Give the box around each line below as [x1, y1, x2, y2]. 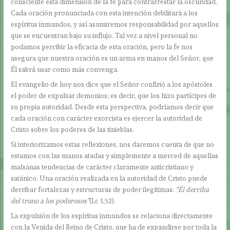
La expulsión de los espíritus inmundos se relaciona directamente [11, 211, 213, 220]
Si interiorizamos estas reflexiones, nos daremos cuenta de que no [11, 140, 215, 148]
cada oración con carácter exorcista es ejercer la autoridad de [11, 113, 203, 122]
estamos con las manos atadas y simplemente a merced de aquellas [11, 151, 219, 160]
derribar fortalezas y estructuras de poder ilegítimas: [11, 185, 176, 194]
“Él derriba [176, 185, 209, 194]
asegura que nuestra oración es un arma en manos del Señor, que [11, 54, 214, 63]
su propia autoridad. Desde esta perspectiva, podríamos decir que [11, 102, 214, 111]
